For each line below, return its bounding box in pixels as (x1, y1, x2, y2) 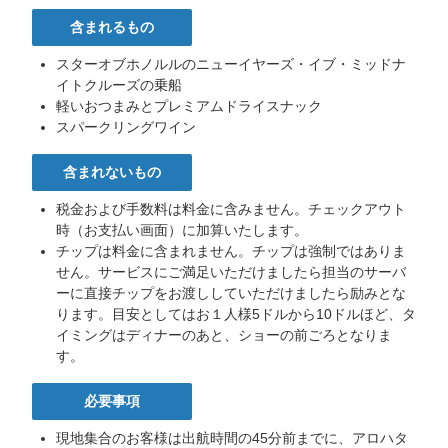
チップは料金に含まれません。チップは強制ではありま (56, 243, 406, 259)
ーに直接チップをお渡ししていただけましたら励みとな (56, 285, 406, 301)
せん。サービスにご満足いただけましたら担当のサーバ (56, 264, 406, 280)
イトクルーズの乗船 (56, 77, 182, 93)
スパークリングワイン (56, 119, 196, 135)
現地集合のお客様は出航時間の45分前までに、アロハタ (56, 430, 408, 446)
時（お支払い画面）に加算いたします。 (56, 222, 308, 238)
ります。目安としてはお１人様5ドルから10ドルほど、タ (56, 306, 416, 322)
